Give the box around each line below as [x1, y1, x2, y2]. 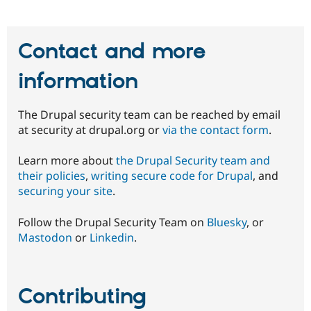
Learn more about [18, 153, 116, 169]
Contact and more [18, 37, 205, 66]
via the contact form [162, 122, 269, 138]
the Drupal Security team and [116, 153, 270, 169]
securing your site [18, 183, 112, 199]
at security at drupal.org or [18, 122, 162, 138]
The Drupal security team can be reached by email [18, 107, 280, 123]
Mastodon [18, 229, 72, 245]
